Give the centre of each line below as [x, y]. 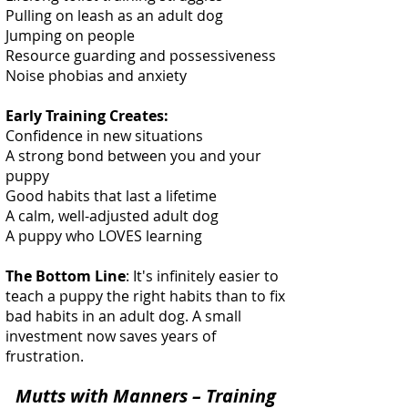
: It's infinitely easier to [202, 276]
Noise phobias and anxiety [96, 76]
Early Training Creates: [87, 116]
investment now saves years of [111, 336]
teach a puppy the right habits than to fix [145, 296]
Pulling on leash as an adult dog [114, 15]
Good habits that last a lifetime [111, 196]
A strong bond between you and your [133, 156]
